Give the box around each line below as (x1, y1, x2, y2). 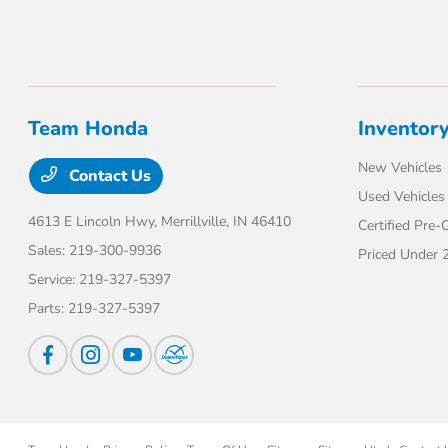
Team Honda (28, 115, 149, 142)
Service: (28, 270, 80, 289)
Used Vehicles (357, 187, 445, 206)
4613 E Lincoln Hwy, (28, 212, 162, 231)
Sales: (28, 241, 70, 260)
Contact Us (65, 165, 152, 187)
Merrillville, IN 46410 (161, 212, 292, 231)
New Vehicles (357, 158, 442, 177)
